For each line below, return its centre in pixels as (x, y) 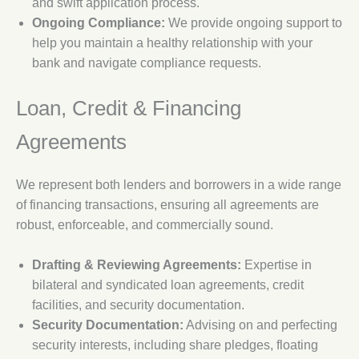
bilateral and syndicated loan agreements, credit (168, 284)
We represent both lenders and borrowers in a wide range (179, 184)
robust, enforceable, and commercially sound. (145, 224)
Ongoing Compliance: (99, 22)
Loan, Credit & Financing (129, 108)
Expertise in (276, 264)
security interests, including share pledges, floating (175, 345)
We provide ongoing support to (254, 22)
